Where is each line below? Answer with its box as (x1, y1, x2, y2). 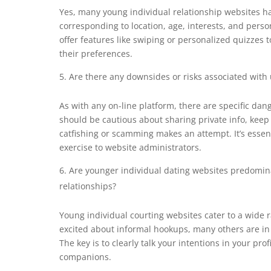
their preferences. (59, 48, 132, 59)
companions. (59, 251, 111, 263)
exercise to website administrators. (59, 142, 201, 153)
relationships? (59, 180, 116, 192)
